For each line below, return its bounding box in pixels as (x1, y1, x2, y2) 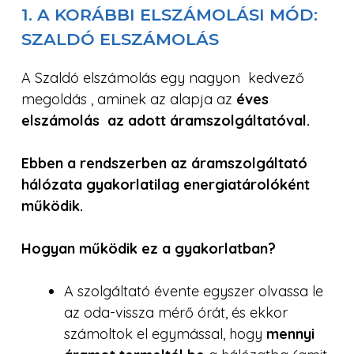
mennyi (266, 324, 314, 343)
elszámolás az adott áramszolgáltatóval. (21, 111, 310, 130)
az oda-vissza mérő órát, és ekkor (64, 303, 288, 322)
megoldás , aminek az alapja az (21, 89, 236, 108)
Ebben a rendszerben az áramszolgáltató (21, 153, 307, 172)
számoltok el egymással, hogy (64, 324, 266, 343)
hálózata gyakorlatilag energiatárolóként (21, 175, 310, 194)
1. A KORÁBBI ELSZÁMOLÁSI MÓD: (21, 4, 318, 24)
